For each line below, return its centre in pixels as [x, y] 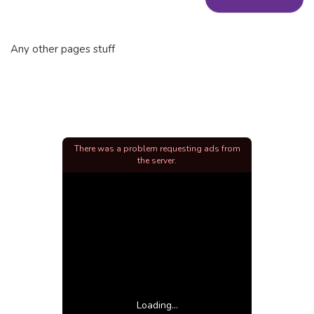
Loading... [157, 305]
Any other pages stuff [63, 49]
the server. [157, 160]
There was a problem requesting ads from [157, 148]
